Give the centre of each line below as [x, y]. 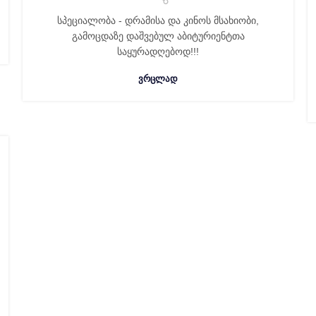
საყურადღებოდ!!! [158, 51]
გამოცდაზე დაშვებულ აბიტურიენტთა [158, 36]
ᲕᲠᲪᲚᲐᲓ [158, 79]
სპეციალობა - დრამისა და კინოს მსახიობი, [158, 20]
